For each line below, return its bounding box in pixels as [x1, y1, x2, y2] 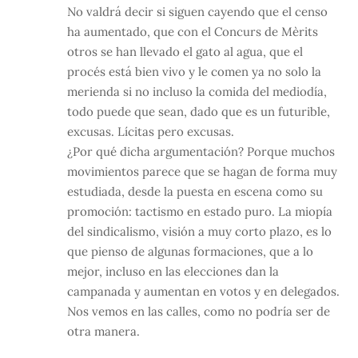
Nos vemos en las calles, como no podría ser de [67, 303, 330, 319]
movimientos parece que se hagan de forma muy [67, 163, 337, 179]
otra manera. [67, 323, 140, 339]
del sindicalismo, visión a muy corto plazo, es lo [67, 223, 332, 239]
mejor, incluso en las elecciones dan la [67, 263, 279, 279]
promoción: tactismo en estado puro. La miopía [67, 203, 332, 219]
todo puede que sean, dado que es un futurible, [67, 103, 330, 119]
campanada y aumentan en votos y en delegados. [67, 283, 340, 299]
